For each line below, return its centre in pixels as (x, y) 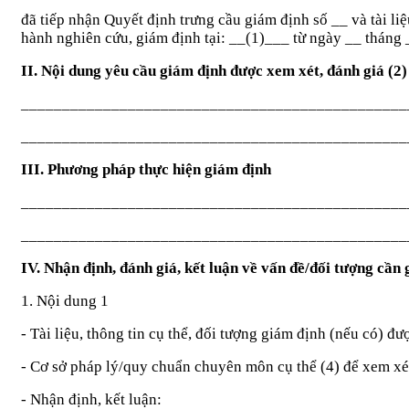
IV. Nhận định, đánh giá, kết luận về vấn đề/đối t (180, 267)
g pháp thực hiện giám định (181, 169)
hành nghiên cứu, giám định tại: (125, 37)
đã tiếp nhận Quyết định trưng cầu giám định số (176, 19)
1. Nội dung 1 (65, 300)
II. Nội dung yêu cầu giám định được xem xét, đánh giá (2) (214, 70)
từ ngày (317, 37)
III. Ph (43, 169)
